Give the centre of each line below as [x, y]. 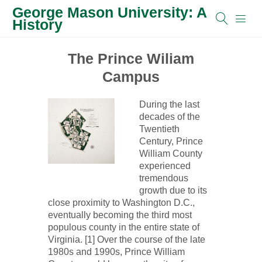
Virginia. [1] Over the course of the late [126, 239]
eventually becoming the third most [120, 215]
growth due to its [173, 190]
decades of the [169, 117]
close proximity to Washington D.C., [121, 203]
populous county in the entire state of [123, 227]
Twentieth [159, 129]
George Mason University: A [109, 12]
